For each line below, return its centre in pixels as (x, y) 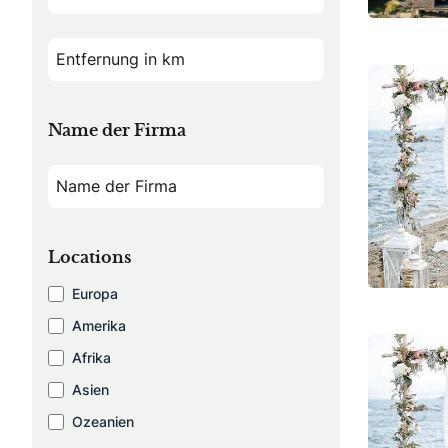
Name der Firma (117, 130)
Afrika (91, 357)
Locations (89, 257)
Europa (95, 293)
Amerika (99, 325)
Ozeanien (103, 421)
